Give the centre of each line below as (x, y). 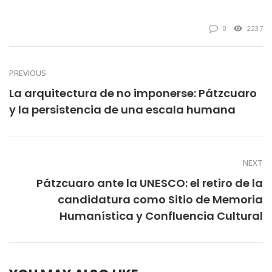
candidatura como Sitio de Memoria (160, 199)
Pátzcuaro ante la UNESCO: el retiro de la (150, 183)
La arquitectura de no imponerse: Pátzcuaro (133, 93)
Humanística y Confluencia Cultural (161, 216)
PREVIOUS (28, 73)
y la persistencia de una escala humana (122, 109)
